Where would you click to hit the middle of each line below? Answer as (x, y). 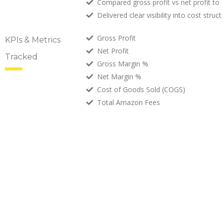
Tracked (21, 57)
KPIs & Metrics (33, 40)
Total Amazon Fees (129, 102)
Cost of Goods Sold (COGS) (141, 89)
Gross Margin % (123, 64)
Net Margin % (119, 77)
